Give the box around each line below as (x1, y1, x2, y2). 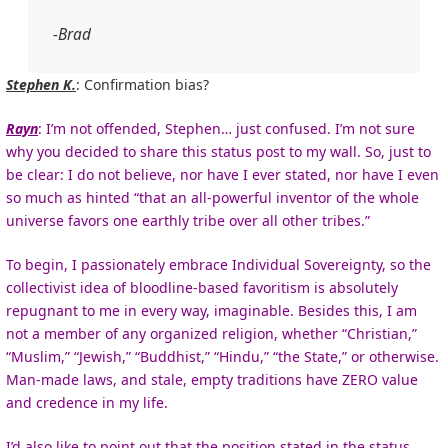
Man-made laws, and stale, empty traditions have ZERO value (6, 369, 418, 389)
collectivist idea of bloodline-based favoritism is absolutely (6, 277, 398, 297)
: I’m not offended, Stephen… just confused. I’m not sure (38, 118, 415, 138)
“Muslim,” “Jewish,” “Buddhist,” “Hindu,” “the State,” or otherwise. (6, 346, 439, 366)
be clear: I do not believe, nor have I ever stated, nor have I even (6, 164, 439, 184)
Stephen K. (6, 74, 76, 94)
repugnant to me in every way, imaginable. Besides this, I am (6, 300, 417, 320)
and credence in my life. (6, 392, 168, 412)
